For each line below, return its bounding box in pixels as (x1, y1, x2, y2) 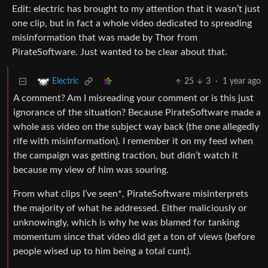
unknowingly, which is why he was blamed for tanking (13, 218, 239, 228)
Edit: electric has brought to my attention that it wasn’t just (12, 4, 260, 14)
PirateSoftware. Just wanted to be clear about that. (12, 47, 227, 57)
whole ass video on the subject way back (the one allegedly (13, 122, 259, 132)
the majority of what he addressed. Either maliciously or (13, 203, 247, 214)
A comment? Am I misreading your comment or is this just (13, 93, 254, 103)
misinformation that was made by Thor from (12, 33, 197, 43)
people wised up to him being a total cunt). (13, 246, 191, 257)
